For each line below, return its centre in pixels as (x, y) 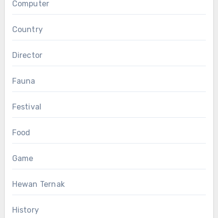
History (25, 210)
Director (27, 55)
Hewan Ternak (38, 184)
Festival (27, 107)
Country (27, 29)
